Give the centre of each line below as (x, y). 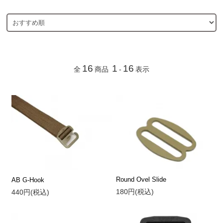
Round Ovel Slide (141, 180)
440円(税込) (30, 192)
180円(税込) (135, 192)
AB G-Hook (28, 180)
